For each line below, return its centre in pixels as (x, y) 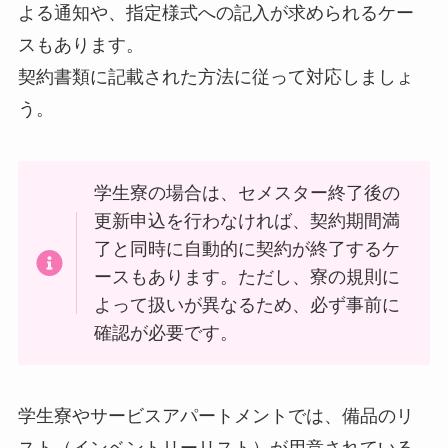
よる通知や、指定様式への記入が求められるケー (215, 12)
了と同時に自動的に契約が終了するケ (247, 248)
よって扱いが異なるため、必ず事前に (247, 304)
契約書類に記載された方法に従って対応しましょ (215, 76)
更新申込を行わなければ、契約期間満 (247, 220)
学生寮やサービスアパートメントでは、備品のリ (215, 416)
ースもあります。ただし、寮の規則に (247, 276)
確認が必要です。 (166, 332)
